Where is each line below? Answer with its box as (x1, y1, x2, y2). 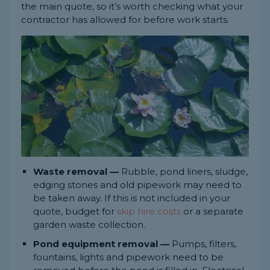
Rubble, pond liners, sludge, (119, 166, 248, 178)
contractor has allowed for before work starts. (21, 13, 229, 25)
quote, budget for (33, 206, 117, 218)
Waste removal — (33, 166, 119, 178)
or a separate (181, 206, 243, 218)
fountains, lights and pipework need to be (33, 251, 224, 263)
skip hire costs (117, 206, 181, 218)
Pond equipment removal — (33, 238, 169, 250)
